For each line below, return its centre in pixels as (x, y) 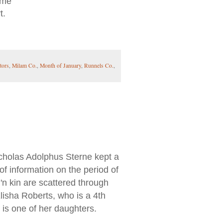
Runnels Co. (99, 66)
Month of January (60, 66)
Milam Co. (24, 66)
